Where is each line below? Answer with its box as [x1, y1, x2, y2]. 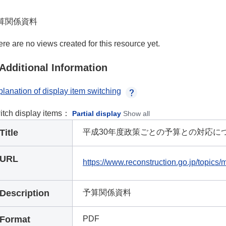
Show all [123, 109, 150, 118]
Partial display [72, 109, 121, 118]
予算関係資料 [83, 188, 131, 197]
